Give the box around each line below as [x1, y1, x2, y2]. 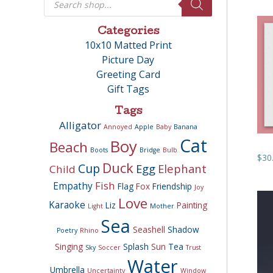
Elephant [158, 161, 207, 176]
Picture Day [102, 53, 154, 66]
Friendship [152, 181, 192, 192]
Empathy [52, 179, 93, 193]
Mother [150, 202, 174, 210]
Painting [177, 200, 207, 211]
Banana [173, 122, 197, 131]
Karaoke [49, 198, 85, 211]
